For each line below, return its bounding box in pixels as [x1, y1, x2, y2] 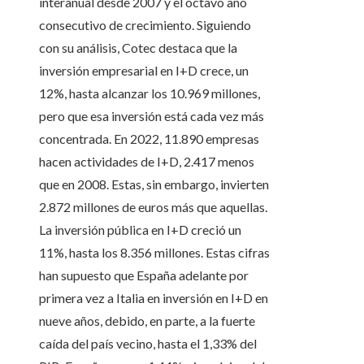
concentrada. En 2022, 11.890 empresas [39, 131, 259, 147]
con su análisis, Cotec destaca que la [39, 40, 237, 56]
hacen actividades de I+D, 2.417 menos [39, 154, 254, 170]
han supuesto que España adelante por [39, 267, 249, 284]
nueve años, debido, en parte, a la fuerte [39, 313, 255, 329]
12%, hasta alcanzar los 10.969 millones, [39, 85, 260, 102]
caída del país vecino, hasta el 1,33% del [39, 336, 257, 352]
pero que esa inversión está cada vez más [39, 108, 264, 124]
